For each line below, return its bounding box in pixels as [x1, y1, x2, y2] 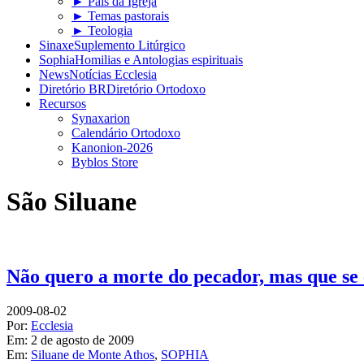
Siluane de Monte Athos [31, 347, 154, 362]
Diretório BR [39, 82, 106, 96]
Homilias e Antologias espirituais [75, 53, 243, 67]
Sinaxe [39, 38, 74, 52]
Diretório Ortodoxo [106, 82, 206, 96]
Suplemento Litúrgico [74, 38, 185, 52]
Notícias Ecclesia [69, 67, 157, 81]
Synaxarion [71, 111, 130, 125]
